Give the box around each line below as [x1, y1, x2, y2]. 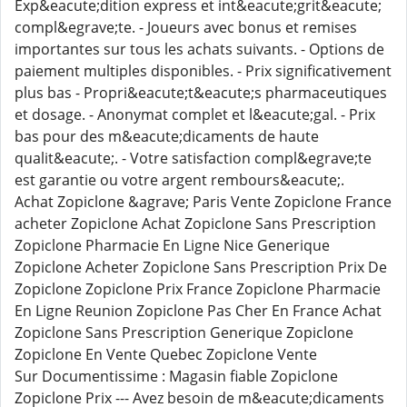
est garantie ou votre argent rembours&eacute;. [15, 170, 344, 190]
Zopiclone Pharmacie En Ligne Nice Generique [15, 235, 330, 255]
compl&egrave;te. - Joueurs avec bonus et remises [15, 17, 357, 37]
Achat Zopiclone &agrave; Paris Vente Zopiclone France [15, 192, 392, 212]
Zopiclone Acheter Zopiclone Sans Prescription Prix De [15, 257, 387, 277]
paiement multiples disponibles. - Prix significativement [15, 61, 392, 81]
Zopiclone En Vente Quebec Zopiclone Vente [15, 344, 317, 364]
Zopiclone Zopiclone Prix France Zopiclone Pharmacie [15, 279, 381, 299]
